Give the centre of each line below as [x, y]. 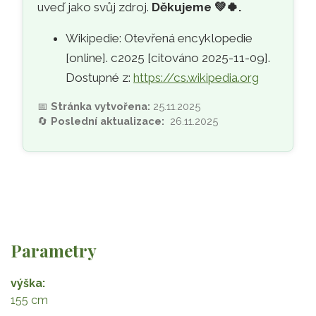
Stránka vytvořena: [101, 107]
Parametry [54, 251]
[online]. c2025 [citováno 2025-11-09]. [168, 58]
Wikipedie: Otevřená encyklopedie [159, 38]
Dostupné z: [100, 78]
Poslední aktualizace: [111, 121]
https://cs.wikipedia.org [196, 78]
